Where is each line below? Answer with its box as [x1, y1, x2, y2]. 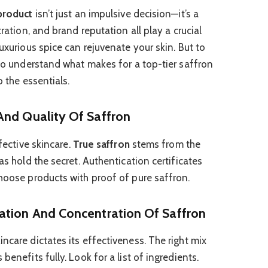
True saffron [72, 138, 130, 150]
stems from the [129, 138, 200, 150]
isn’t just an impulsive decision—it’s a [32, 7, 199, 20]
